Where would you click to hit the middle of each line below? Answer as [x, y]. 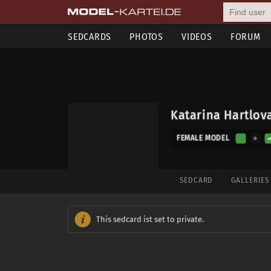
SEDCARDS [90, 37]
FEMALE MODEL [203, 138]
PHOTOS [146, 37]
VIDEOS [197, 37]
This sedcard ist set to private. [150, 219]
